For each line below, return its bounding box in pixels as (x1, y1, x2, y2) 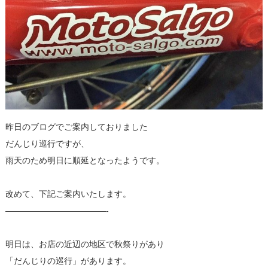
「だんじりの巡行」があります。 (5, 255, 131, 266)
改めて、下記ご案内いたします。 (5, 188, 131, 199)
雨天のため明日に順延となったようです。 (5, 155, 165, 165)
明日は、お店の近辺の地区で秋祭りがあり (5, 239, 165, 249)
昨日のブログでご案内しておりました (5, 121, 148, 132)
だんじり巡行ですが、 (5, 138, 89, 148)
